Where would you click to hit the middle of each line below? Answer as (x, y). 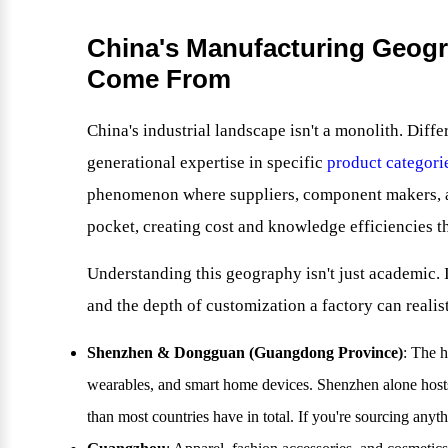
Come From (159, 79)
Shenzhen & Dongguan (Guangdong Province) (245, 353)
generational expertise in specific (207, 163)
